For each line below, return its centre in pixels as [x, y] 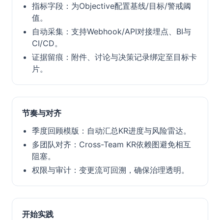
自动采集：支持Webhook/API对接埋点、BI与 [111, 31]
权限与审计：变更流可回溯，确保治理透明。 [110, 170]
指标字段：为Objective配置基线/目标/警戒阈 [111, 6]
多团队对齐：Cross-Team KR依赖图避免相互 [111, 144]
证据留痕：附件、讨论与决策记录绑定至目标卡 [114, 57]
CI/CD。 [47, 43]
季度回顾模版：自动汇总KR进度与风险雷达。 [111, 131]
